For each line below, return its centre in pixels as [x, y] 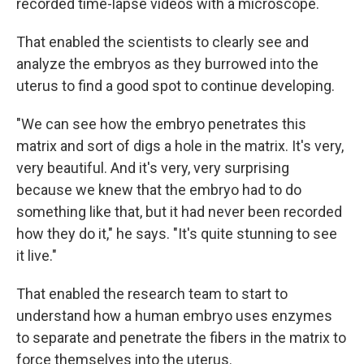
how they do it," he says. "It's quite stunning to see [177, 233]
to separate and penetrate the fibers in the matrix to [181, 337]
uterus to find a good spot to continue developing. [175, 85]
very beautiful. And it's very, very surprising [153, 167]
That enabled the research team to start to [152, 293]
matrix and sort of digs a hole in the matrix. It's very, [180, 145]
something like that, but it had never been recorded [179, 211]
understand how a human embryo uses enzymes [174, 315]
